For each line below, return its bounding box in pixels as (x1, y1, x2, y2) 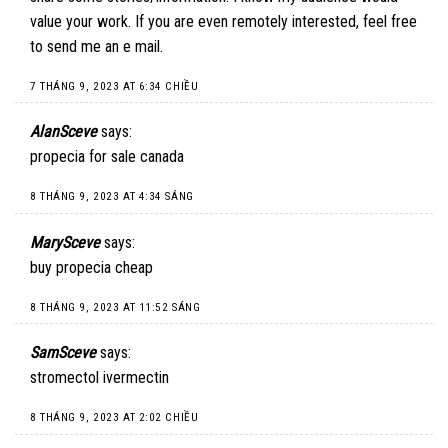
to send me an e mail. (30, 36, 163, 56)
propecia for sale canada (30, 147, 184, 167)
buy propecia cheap (30, 257, 153, 277)
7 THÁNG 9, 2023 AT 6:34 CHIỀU (30, 79, 199, 93)
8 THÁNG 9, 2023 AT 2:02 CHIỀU (30, 410, 199, 424)
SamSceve (30, 343, 96, 363)
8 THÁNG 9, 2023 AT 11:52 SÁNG (30, 300, 201, 314)
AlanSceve (30, 122, 97, 142)
